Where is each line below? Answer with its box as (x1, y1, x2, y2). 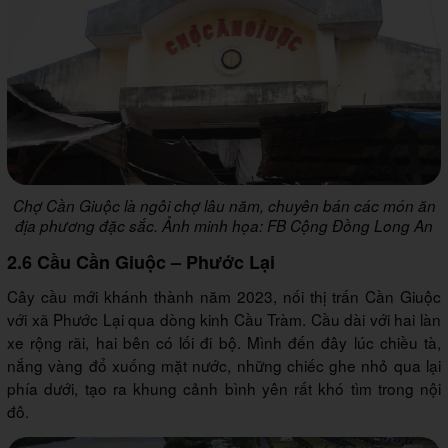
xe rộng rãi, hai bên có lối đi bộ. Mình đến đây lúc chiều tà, (7, 331, 441, 354)
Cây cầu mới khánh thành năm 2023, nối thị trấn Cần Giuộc (7, 285, 441, 308)
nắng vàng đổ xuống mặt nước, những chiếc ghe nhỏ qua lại (7, 354, 441, 377)
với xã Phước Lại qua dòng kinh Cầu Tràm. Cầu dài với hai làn (7, 308, 441, 331)
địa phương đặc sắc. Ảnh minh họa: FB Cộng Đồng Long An (15, 215, 433, 237)
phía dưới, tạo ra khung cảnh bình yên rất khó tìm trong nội (7, 377, 441, 400)
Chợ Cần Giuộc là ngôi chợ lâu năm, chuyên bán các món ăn (12, 195, 436, 217)
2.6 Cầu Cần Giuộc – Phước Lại (7, 249, 275, 276)
